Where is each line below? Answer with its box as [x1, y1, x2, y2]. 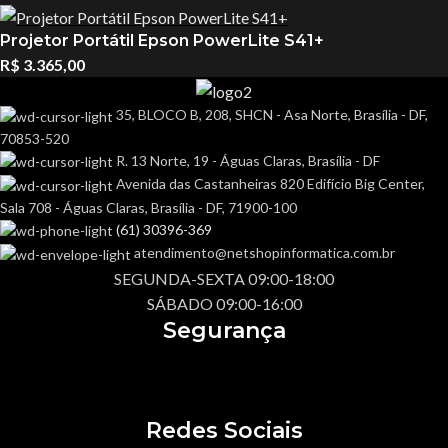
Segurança [162, 316, 286, 344]
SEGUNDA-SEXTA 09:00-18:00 [114, 268, 334, 288]
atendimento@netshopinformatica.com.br [134, 244, 395, 262]
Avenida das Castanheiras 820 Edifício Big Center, [116, 175, 425, 193]
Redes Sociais [145, 416, 303, 444]
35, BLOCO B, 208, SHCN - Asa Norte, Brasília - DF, [116, 106, 428, 124]
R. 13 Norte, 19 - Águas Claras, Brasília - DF [116, 151, 380, 169]
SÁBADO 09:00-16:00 [146, 293, 302, 313]
